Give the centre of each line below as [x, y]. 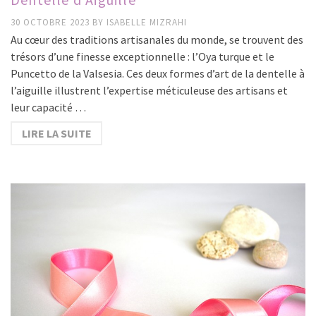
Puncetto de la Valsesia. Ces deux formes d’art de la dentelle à [158, 73]
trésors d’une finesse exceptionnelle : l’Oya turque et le [142, 56]
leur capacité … [48, 107]
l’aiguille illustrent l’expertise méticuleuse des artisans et [149, 90]
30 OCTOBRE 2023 [51, 22]
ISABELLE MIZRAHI [147, 22]
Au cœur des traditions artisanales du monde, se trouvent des [157, 39]
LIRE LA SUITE [56, 133]
